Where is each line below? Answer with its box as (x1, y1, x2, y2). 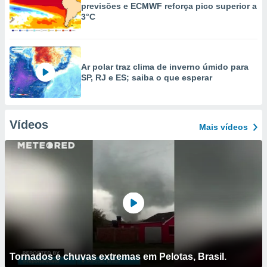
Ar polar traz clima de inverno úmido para (81, 62, 249, 72)
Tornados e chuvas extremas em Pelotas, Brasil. (10, 252, 226, 262)
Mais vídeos (199, 122, 248, 132)
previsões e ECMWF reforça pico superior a (81, 1, 257, 11)
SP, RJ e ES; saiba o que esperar (81, 73, 212, 82)
